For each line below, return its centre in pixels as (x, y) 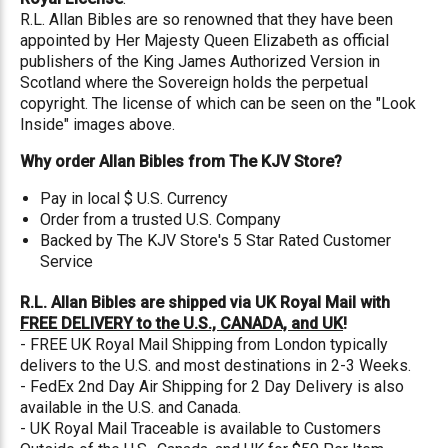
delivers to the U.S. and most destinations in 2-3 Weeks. (215, 365)
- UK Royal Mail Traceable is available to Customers (200, 428)
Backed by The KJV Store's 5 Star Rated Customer (215, 240)
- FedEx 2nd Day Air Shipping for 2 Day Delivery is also (212, 386)
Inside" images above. (97, 124)
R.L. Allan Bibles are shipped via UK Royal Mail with (205, 302)
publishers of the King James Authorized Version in (200, 61)
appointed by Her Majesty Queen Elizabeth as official (204, 40)
